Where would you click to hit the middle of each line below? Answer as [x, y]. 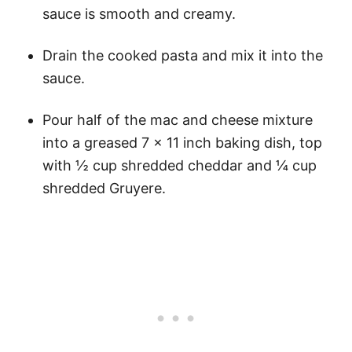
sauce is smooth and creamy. [139, 13]
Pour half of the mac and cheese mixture [178, 119]
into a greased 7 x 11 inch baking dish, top [182, 142]
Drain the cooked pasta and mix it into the [183, 55]
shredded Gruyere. [104, 188]
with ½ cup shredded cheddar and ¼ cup [180, 165]
